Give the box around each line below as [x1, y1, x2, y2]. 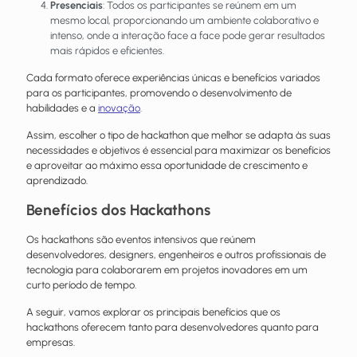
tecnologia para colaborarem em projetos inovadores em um [26, 263, 308, 276]
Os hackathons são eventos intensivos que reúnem [26, 233, 256, 245]
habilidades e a [26, 101, 98, 114]
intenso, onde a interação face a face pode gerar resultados [50, 29, 325, 41]
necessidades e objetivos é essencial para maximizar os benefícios [26, 143, 331, 156]
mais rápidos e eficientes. [50, 44, 164, 57]
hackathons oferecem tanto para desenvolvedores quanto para [26, 320, 319, 333]
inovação [98, 101, 140, 114]
